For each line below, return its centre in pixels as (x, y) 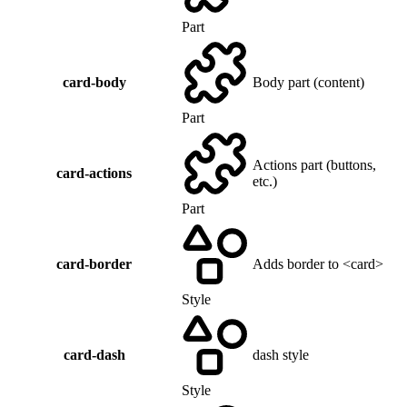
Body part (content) (308, 83)
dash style (281, 355)
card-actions (94, 174)
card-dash (94, 355)
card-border (94, 264)
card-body (94, 83)
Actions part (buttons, (314, 165)
